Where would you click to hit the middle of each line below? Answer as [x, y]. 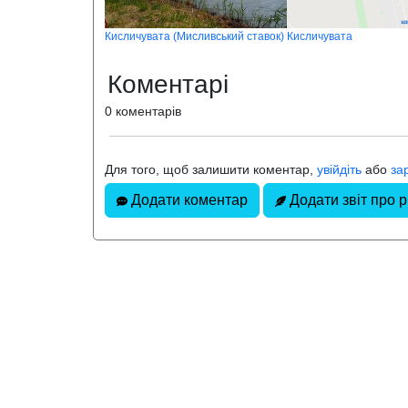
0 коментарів [143, 112]
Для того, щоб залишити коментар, [211, 170]
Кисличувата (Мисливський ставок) [194, 37]
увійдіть [339, 170]
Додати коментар [188, 200]
